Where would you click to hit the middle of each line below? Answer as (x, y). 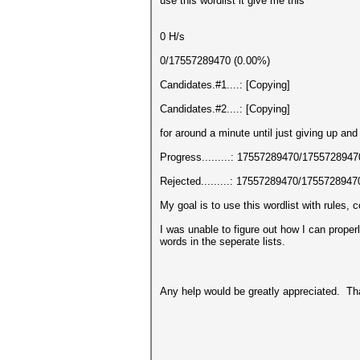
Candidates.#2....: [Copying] (225, 109)
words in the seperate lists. (223, 241)
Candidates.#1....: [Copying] (225, 85)
